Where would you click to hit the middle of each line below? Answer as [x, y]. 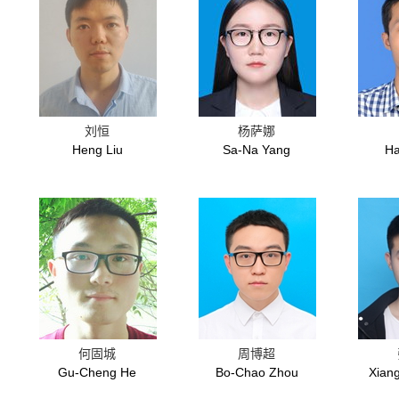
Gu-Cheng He [98, 372]
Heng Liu [98, 150]
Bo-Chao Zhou [257, 372]
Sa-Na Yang [257, 150]
